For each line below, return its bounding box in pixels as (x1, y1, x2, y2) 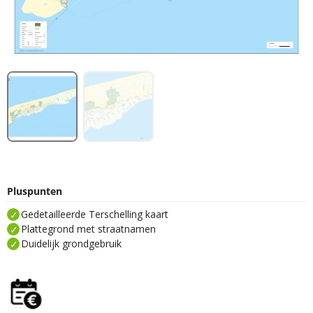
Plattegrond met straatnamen (21, 222, 156, 236)
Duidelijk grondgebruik (21, 237, 122, 251)
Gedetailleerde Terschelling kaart (21, 208, 168, 221)
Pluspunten (7, 184, 62, 198)
